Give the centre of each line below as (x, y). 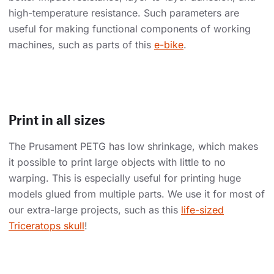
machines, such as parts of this (81, 45)
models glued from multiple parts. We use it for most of (137, 194)
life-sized (202, 210)
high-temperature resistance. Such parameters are (124, 13)
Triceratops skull (46, 226)
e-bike (169, 45)
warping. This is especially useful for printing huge (125, 178)
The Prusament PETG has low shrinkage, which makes (133, 146)
